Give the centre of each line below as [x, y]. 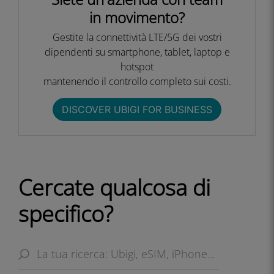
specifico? [66, 214]
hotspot [137, 67]
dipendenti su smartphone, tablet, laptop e [137, 52]
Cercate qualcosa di [114, 187]
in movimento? [137, 17]
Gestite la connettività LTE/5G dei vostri [137, 37]
